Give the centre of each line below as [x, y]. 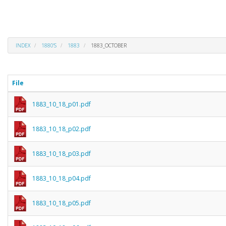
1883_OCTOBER [108, 45]
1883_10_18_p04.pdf [62, 178]
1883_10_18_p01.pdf [62, 104]
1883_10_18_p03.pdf [62, 153]
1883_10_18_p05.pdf [62, 203]
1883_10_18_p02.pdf [62, 129]
